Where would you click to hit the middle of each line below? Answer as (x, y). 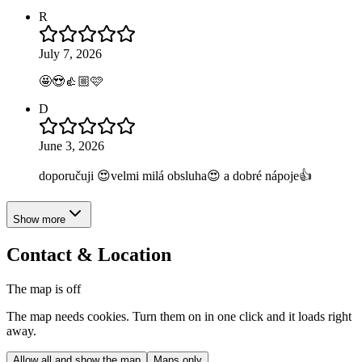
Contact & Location (89, 255)
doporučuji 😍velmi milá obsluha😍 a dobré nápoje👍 (175, 176)
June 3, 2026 (72, 146)
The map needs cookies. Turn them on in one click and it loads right (179, 317)
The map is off (44, 289)
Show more (39, 220)
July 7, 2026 (70, 54)
